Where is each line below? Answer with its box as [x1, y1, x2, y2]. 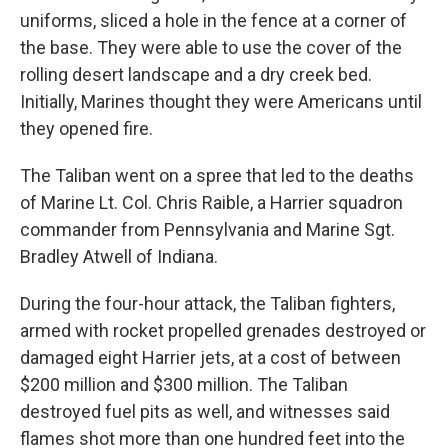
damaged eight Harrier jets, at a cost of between [20, 347, 401, 368]
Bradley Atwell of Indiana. [20, 246, 218, 267]
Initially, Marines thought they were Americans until [20, 91, 422, 112]
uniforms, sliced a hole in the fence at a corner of [20, 10, 407, 31]
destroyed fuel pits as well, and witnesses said [20, 401, 390, 422]
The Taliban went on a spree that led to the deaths [20, 165, 414, 186]
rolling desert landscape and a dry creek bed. [20, 64, 372, 85]
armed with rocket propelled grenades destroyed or [20, 320, 426, 341]
